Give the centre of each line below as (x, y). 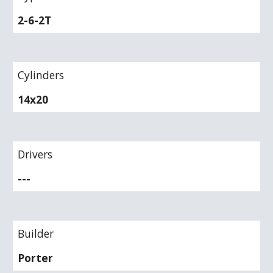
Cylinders (41, 75)
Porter (36, 258)
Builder (36, 233)
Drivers (35, 154)
